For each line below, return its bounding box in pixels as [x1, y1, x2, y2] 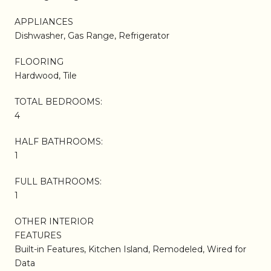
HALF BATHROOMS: [15, 135, 103, 147]
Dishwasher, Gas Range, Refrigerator [15, 30, 169, 41]
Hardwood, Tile [15, 70, 77, 81]
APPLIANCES [15, 16, 73, 27]
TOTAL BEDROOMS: [15, 96, 102, 107]
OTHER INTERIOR [15, 215, 94, 227]
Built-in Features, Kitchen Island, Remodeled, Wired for [15, 243, 246, 255]
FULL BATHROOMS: [15, 175, 102, 187]
